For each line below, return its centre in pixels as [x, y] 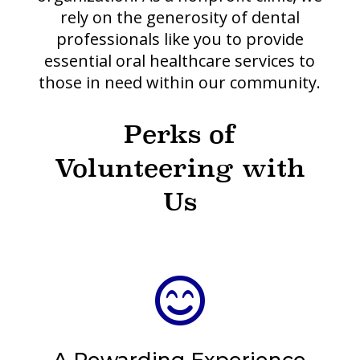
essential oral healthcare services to [180, 61]
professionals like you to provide [180, 39]
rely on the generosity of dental [180, 18]
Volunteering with [180, 168]
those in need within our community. [180, 83]
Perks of [180, 135]
